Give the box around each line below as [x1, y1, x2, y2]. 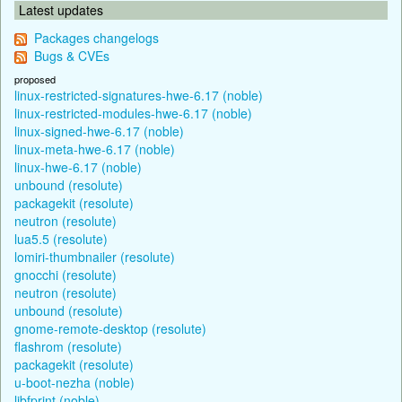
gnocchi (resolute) [14, 265, 117, 284]
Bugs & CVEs [34, 46, 109, 65]
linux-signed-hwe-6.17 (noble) [14, 121, 184, 140]
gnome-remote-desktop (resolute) [14, 319, 206, 337]
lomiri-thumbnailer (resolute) [14, 247, 175, 266]
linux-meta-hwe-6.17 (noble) [14, 139, 175, 158]
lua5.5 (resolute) [14, 229, 108, 248]
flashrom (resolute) [14, 336, 122, 355]
